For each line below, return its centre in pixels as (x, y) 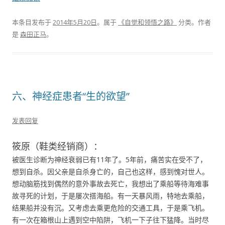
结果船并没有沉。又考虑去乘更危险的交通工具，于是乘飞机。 (110, 208)
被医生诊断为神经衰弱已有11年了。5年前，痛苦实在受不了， (109, 159)
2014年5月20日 (75, 22)
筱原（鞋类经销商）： (57, 146)
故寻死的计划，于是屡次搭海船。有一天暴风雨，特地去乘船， (110, 196)
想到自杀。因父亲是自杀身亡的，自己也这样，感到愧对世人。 (110, 172)
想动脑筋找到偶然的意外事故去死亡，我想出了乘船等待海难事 (110, 184)
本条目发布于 (32, 22)
